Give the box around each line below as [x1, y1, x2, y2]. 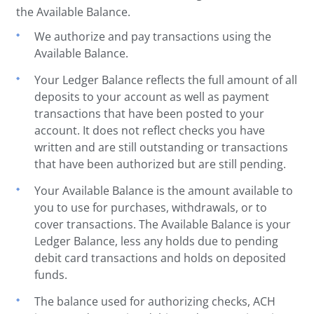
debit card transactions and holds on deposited [34, 250, 287, 266]
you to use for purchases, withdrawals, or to [34, 199, 268, 215]
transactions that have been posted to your [34, 105, 265, 121]
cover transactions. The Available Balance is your [34, 216, 292, 232]
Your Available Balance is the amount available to [34, 182, 294, 198]
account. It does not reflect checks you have [34, 122, 266, 138]
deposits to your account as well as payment [34, 88, 270, 104]
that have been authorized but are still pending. [34, 156, 287, 172]
